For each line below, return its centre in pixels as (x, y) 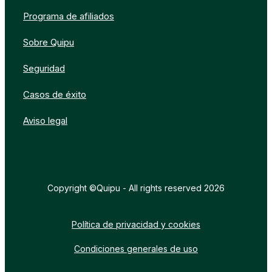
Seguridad (44, 68)
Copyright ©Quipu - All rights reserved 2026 (136, 188)
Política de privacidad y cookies (136, 224)
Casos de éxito (55, 94)
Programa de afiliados (69, 16)
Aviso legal (45, 120)
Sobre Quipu (49, 42)
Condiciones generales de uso (136, 248)
